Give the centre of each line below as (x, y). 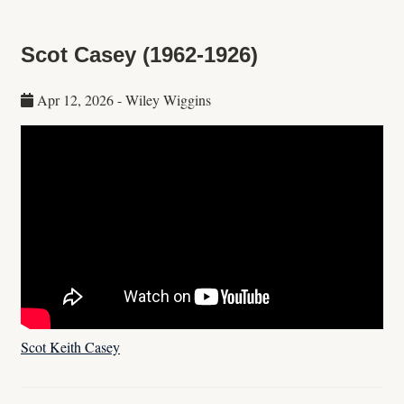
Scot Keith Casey (70, 346)
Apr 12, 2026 (75, 99)
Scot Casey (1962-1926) (139, 54)
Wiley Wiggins (168, 99)
